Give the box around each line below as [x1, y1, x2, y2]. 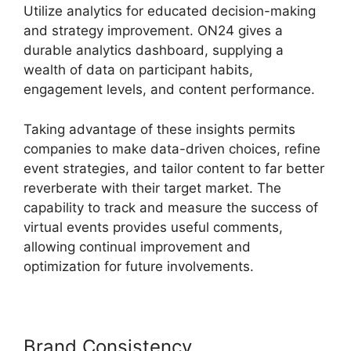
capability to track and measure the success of [24, 199, 318, 215]
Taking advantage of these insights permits [24, 121, 295, 137]
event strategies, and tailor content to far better [24, 160, 324, 176]
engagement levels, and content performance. [24, 81, 315, 97]
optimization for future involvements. [24, 258, 254, 274]
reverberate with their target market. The [24, 179, 281, 196]
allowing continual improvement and [24, 238, 251, 255]
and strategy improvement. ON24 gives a [24, 23, 283, 38]
